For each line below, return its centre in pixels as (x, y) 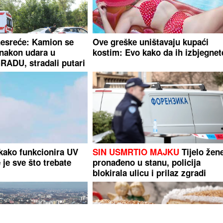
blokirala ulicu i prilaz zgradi (150, 173)
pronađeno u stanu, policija (147, 163)
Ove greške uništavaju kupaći (151, 42)
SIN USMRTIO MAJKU (136, 152)
